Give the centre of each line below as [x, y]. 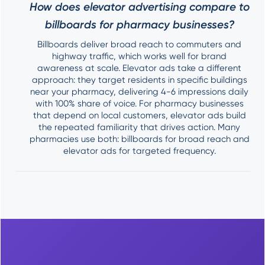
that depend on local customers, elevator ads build [139, 115]
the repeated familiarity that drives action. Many [139, 127]
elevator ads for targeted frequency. [139, 151]
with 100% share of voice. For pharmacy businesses [139, 103]
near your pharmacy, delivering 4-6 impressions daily [139, 91]
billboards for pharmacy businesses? [139, 24]
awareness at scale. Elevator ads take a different [139, 68]
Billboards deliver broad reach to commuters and [139, 44]
